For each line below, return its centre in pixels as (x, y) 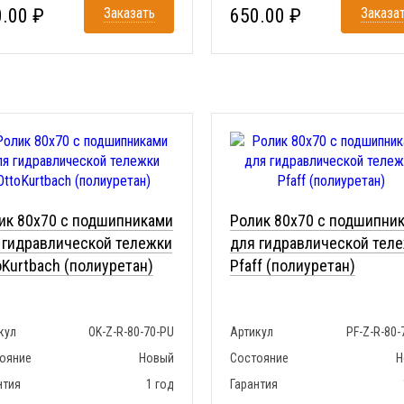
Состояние (259, 358)
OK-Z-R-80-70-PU (131, 332)
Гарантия (254, 385)
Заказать (129, 14)
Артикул (252, 332)
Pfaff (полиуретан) (293, 266)
